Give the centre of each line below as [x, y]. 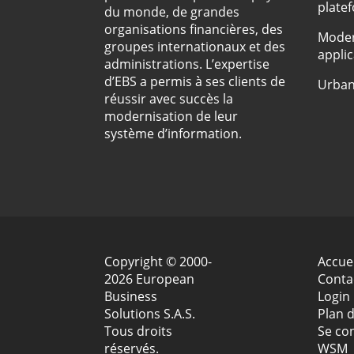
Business [131, 297]
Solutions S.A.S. [150, 314]
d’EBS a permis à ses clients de [195, 82]
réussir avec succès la [169, 99]
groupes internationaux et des [195, 47]
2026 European [149, 279]
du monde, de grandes [172, 12]
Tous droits [138, 331]
